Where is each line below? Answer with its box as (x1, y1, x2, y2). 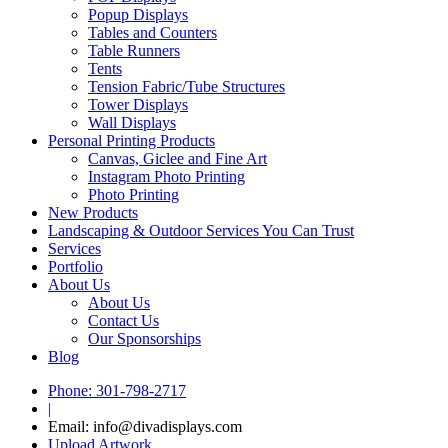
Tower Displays (88, 96, 188, 113)
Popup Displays (88, 6, 188, 23)
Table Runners (88, 42, 180, 59)
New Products (48, 204, 138, 221)
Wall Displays (88, 114, 176, 131)
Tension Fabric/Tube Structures (88, 78, 285, 95)
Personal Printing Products (48, 132, 215, 149)
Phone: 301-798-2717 (48, 382, 186, 399)
